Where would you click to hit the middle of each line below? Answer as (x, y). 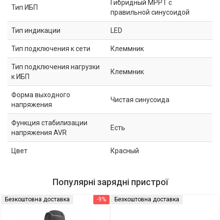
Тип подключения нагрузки (55, 67)
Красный (125, 151)
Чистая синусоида (140, 99)
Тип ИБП (25, 7)
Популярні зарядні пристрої (110, 182)
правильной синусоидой (150, 12)
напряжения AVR (39, 132)
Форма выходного (41, 95)
